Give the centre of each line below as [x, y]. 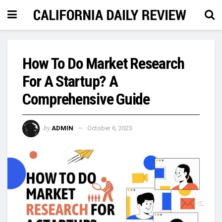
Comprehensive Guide [86, 99]
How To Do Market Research [103, 63]
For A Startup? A [70, 81]
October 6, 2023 [110, 128]
